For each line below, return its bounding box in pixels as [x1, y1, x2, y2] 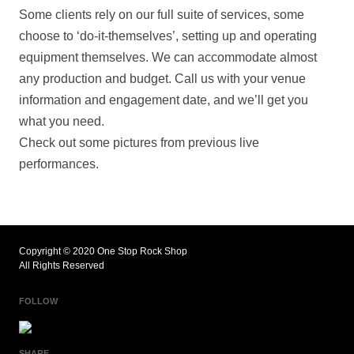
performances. [19, 157, 99, 171]
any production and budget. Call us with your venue [19, 72, 306, 85]
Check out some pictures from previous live [19, 136, 259, 149]
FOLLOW [19, 296, 58, 307]
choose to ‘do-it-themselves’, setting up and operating [19, 29, 317, 43]
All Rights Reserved [19, 260, 104, 272]
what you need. [19, 115, 104, 128]
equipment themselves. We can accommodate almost [19, 51, 317, 64]
